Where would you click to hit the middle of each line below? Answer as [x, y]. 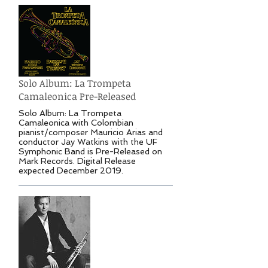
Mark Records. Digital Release [77, 161]
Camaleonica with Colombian [76, 123]
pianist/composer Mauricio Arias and [91, 133]
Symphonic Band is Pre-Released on [90, 152]
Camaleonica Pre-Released [77, 97]
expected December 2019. [71, 171]
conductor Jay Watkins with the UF [88, 142]
